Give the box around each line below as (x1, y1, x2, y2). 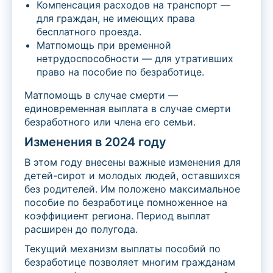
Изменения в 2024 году (24, 135, 166, 150)
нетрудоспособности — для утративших (37, 52, 233, 65)
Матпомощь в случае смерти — (24, 89, 178, 102)
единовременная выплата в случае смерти (24, 102, 231, 115)
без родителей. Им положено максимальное (24, 183, 240, 196)
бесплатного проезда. (37, 26, 141, 38)
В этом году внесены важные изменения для (24, 156, 241, 169)
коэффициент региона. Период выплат (24, 210, 211, 222)
